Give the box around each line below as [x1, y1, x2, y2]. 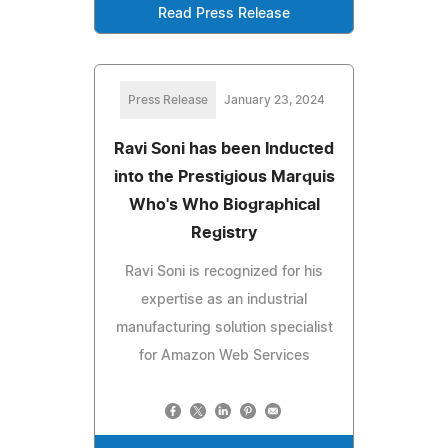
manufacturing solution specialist [115, 321, 333, 336]
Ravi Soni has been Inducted [114, 141, 334, 158]
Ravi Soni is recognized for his [125, 265, 323, 280]
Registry [191, 225, 257, 242]
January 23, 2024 [223, 94, 325, 107]
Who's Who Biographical [128, 197, 320, 214]
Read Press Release [158, 7, 290, 22]
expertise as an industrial [141, 293, 307, 308]
